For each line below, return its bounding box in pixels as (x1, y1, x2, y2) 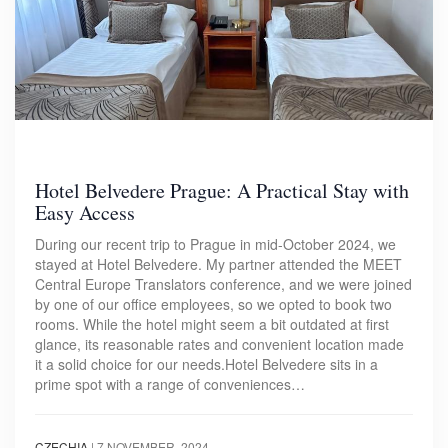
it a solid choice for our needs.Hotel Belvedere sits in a (35, 353, 378, 374)
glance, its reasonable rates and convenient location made (35, 333, 404, 354)
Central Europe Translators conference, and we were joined (35, 273, 412, 294)
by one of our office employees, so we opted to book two (35, 293, 392, 314)
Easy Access (35, 198, 135, 226)
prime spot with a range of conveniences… (35, 373, 305, 394)
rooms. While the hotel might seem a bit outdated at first (35, 313, 389, 334)
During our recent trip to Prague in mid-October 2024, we (35, 233, 396, 254)
